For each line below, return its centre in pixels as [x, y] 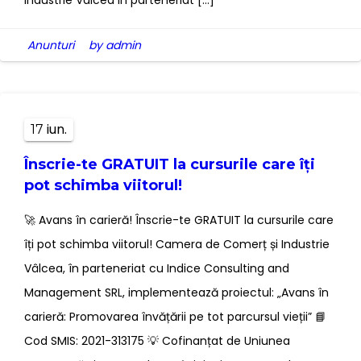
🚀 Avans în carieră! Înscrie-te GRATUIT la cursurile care [179, 220]
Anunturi [51, 46]
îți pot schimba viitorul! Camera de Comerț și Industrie [177, 245]
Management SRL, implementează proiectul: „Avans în [176, 293]
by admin [115, 46]
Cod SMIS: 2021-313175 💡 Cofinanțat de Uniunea [157, 341]
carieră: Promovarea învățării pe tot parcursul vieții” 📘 [175, 317]
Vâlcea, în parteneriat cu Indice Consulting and [157, 269]
